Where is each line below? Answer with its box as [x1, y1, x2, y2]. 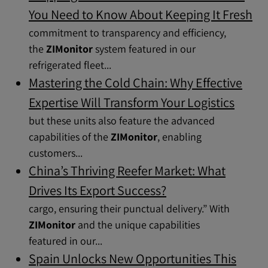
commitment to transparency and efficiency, [29, 26, 226, 39]
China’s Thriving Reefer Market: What [29, 162, 226, 179]
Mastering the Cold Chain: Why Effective [29, 74, 242, 91]
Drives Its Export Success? [29, 182, 166, 199]
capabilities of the [29, 130, 111, 144]
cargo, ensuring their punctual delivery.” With [29, 202, 230, 215]
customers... [29, 146, 83, 160]
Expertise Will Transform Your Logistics [29, 94, 234, 111]
